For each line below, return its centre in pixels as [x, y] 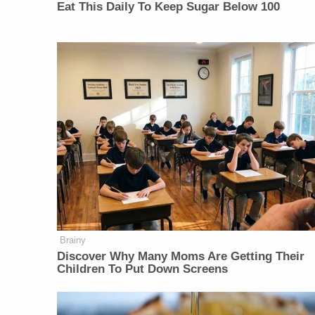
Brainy [73, 240]
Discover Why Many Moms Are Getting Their [181, 256]
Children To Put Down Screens [143, 269]
